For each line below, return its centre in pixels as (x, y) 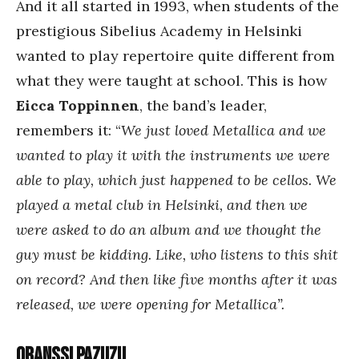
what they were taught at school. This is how (171, 81)
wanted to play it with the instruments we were (173, 155)
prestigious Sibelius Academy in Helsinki (159, 31)
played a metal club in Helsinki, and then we (162, 205)
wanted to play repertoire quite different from (175, 56)
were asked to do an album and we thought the (169, 230)
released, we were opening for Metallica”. (150, 304)
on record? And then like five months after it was (177, 279)
